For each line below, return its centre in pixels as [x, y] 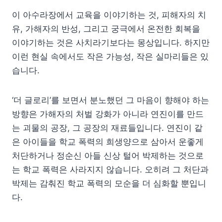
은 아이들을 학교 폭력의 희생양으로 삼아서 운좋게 [108, 142]
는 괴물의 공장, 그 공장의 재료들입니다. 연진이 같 [107, 128]
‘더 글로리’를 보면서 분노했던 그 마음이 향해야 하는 [111, 100]
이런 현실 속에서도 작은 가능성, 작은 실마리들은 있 [110, 57]
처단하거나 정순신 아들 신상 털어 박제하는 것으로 [108, 156]
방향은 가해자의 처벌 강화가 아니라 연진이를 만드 [108, 114]
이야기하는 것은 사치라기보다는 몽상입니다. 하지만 [111, 43]
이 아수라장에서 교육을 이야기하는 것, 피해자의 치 [109, 15]
